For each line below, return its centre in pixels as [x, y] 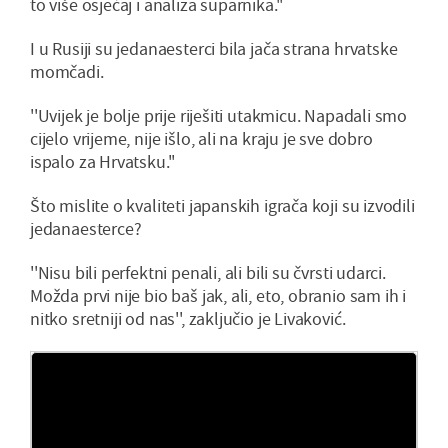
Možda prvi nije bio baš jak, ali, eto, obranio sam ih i [218, 296]
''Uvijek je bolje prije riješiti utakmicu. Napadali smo [219, 116]
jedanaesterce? [86, 229]
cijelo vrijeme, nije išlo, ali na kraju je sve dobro [201, 139]
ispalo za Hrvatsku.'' [103, 162]
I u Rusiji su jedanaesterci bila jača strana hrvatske [214, 49]
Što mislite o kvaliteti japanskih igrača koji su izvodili [222, 206]
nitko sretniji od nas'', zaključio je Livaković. [188, 319]
